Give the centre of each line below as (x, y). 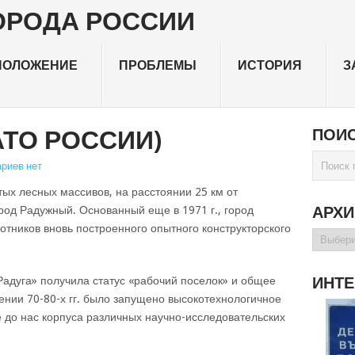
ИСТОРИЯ (269, 65)
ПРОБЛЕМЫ (157, 65)
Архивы (331, 235)
